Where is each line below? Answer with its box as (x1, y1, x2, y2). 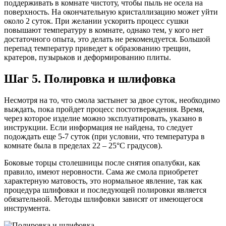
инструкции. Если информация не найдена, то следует (4, 123, 193, 132)
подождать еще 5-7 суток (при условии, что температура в (4, 132, 205, 141)
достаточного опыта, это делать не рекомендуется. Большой (4, 35, 210, 44)
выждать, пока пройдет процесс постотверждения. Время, (4, 105, 204, 114)
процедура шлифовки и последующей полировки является (4, 186, 206, 195)
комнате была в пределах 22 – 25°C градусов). (4, 141, 162, 150)
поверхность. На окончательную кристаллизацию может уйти (4, 8, 218, 17)
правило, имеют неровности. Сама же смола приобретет (4, 167, 198, 177)
